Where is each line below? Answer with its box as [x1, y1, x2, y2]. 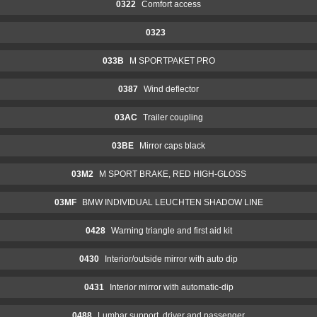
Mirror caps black [139, 140, 205, 151]
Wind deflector [144, 83, 199, 94]
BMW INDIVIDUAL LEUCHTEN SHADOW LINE [81, 197, 263, 207]
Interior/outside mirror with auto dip [105, 253, 238, 264]
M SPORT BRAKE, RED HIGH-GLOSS [98, 168, 246, 179]
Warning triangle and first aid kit [110, 225, 232, 236]
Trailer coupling [142, 112, 203, 122]
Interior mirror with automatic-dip [109, 282, 234, 292]
